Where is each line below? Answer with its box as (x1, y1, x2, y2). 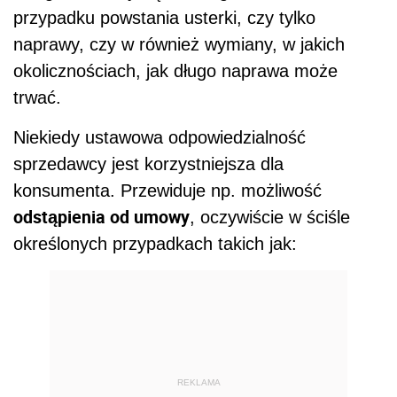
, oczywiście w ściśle (190, 206, 350, 227)
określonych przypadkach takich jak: (13, 233, 297, 253)
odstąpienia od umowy (13, 204, 190, 229)
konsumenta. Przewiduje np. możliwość (13, 180, 322, 200)
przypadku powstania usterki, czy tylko (13, 7, 315, 27)
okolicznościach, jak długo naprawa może (13, 60, 338, 81)
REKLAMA (176, 378, 221, 388)
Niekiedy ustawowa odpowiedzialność (13, 127, 306, 147)
